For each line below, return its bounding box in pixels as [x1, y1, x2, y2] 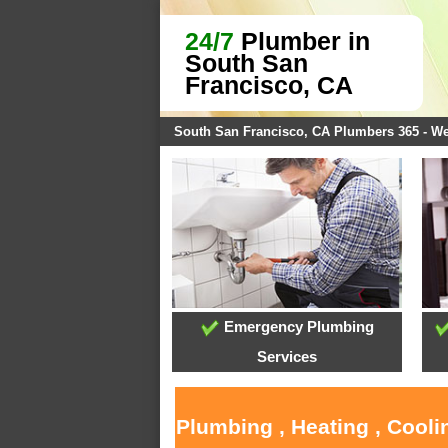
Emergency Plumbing [219, 318, 374, 336]
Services [257, 348, 318, 366]
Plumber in [234, 27, 370, 55]
